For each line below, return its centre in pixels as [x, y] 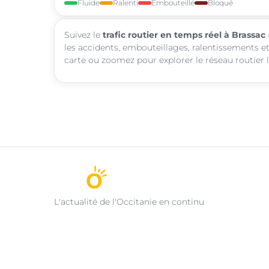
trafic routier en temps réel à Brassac [184, 35]
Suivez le [83, 35]
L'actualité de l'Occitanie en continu [129, 201]
